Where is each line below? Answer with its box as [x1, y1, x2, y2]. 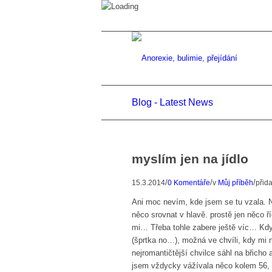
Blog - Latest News [132, 97, 213, 107]
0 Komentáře [168, 178, 210, 186]
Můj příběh [218, 178, 253, 186]
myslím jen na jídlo [132, 152, 248, 166]
